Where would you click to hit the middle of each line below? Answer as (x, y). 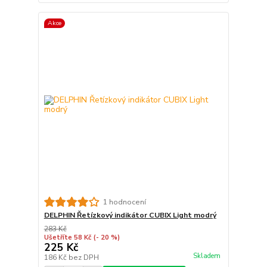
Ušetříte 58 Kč (67, 238)
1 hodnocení (124, 202)
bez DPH (83, 258)
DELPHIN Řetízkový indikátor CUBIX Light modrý (130, 215)
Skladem (207, 256)
